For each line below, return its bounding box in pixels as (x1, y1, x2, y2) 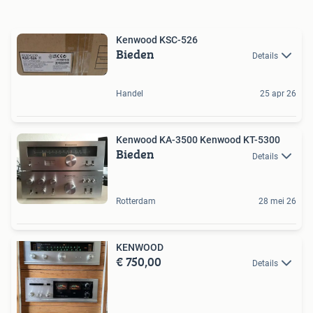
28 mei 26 (259, 196, 296, 206)
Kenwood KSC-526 (116, 34, 198, 45)
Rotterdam (116, 196, 156, 206)
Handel (116, 89, 143, 99)
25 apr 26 (260, 89, 296, 99)
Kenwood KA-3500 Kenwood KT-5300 (116, 134, 280, 146)
